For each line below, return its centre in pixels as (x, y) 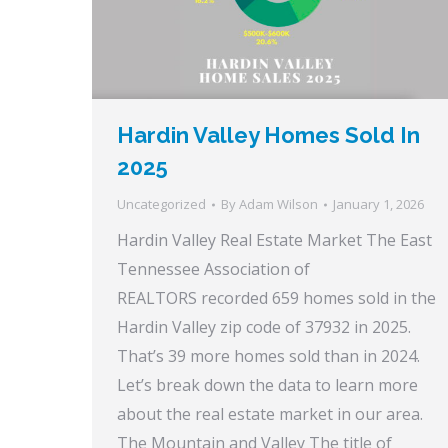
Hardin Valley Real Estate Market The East (274, 240)
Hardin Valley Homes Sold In (268, 135)
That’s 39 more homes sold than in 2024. (268, 356)
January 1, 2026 (378, 204)
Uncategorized (161, 204)
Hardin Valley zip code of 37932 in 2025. (264, 327)
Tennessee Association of (213, 269)
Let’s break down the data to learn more (267, 385)
